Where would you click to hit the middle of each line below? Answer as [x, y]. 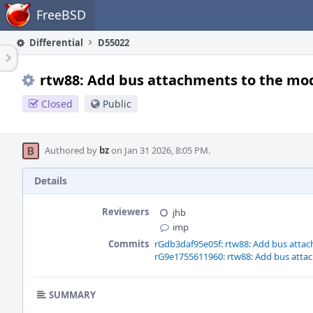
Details [51, 181]
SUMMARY [72, 295]
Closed [57, 104]
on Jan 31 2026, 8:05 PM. [160, 150]
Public [117, 104]
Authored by [72, 150]
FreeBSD [61, 15]
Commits [129, 244]
